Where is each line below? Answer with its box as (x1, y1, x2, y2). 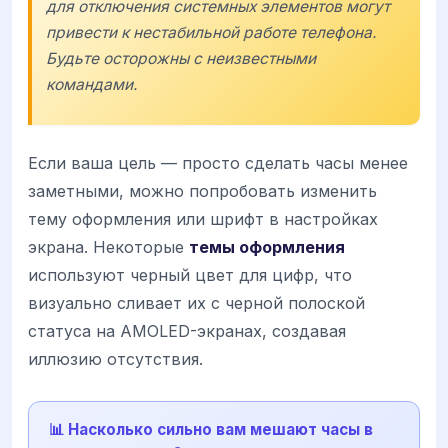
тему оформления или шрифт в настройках (28, 209, 378, 230)
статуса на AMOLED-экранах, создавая (28, 321, 346, 342)
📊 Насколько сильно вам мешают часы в (49, 420, 373, 440)
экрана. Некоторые (28, 237, 189, 258)
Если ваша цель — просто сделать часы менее (28, 153, 408, 174)
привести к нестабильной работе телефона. (46, 22, 376, 42)
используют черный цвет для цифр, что (28, 265, 352, 286)
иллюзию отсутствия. (28, 349, 203, 370)
